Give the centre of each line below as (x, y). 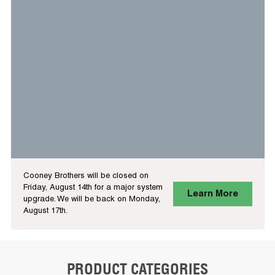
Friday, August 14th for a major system (93, 188)
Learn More (212, 194)
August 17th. (45, 211)
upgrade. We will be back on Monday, (91, 200)
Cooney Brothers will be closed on (86, 176)
